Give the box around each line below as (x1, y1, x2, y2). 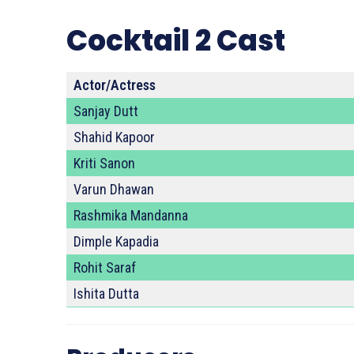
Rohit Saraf (73, 259, 136, 276)
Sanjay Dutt (73, 103, 138, 119)
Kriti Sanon (73, 155, 135, 171)
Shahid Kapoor (73, 129, 155, 145)
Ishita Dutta (73, 285, 139, 302)
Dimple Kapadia (73, 233, 159, 250)
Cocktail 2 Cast (66, 21, 285, 61)
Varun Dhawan (73, 181, 154, 198)
